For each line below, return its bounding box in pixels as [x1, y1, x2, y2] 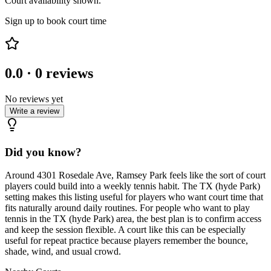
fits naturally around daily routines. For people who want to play [5, 203, 250, 214]
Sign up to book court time [5, 16, 106, 27]
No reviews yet [5, 93, 63, 104]
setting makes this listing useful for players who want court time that [5, 192, 263, 203]
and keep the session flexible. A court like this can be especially [5, 224, 246, 235]
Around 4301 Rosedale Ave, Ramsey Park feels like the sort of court [5, 170, 266, 181]
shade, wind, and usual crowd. [5, 246, 121, 257]
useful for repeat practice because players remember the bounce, [5, 235, 248, 246]
